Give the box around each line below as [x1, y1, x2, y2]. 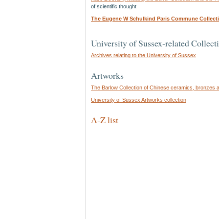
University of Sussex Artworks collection [91, 97, 186, 103]
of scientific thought [91, 3, 136, 9]
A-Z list [91, 114, 118, 126]
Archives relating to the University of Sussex [91, 52, 196, 58]
